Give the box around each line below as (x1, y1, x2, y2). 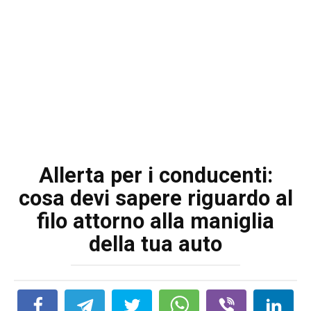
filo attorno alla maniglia (37, 209, 274, 233)
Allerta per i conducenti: (38, 163, 273, 187)
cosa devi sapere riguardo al (18, 186, 293, 210)
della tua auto (89, 232, 222, 256)
